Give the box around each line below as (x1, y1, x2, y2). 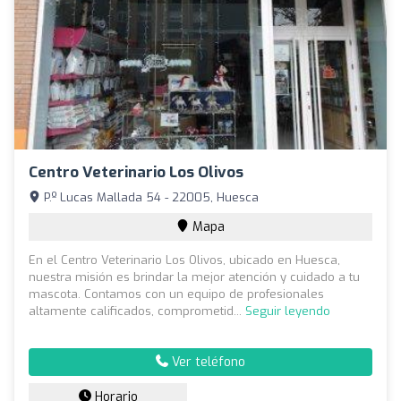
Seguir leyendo (245, 303, 330, 319)
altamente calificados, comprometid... (29, 303, 245, 319)
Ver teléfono (168, 353, 245, 371)
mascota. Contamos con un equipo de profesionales (29, 286, 324, 302)
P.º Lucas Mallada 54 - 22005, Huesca (40, 189, 259, 205)
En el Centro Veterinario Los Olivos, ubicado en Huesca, (29, 252, 340, 268)
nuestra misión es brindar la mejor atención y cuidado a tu (29, 269, 360, 285)
